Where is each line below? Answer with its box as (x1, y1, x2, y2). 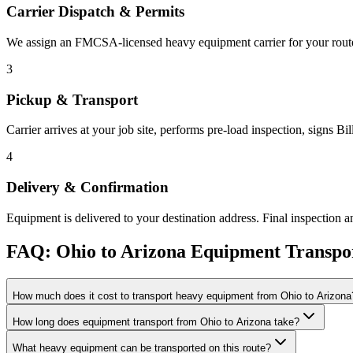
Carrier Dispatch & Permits (6, 3, 184, 20)
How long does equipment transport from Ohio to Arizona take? (13, 315, 299, 328)
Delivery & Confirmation (6, 179, 169, 196)
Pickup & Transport (6, 91, 138, 108)
